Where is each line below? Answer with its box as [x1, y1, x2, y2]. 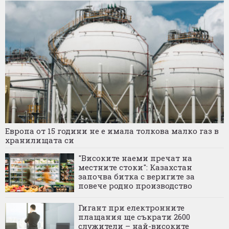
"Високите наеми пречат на [78, 152, 192, 163]
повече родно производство [78, 180, 192, 191]
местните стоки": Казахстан [78, 162, 192, 172]
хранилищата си [5, 134, 74, 145]
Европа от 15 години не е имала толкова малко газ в [5, 125, 219, 136]
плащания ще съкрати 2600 [78, 211, 190, 222]
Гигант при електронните [78, 202, 185, 213]
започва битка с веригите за [78, 171, 195, 181]
